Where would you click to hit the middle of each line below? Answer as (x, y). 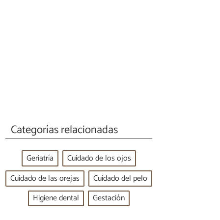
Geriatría (40, 159)
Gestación (109, 198)
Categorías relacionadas (65, 130)
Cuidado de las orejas (45, 178)
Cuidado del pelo (120, 178)
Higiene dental (56, 198)
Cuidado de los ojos (99, 159)
